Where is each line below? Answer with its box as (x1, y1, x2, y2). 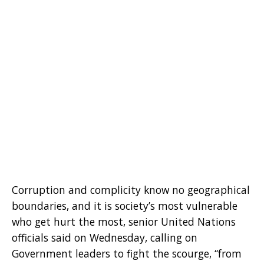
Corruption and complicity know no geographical (12, 182, 250, 197)
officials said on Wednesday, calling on (12, 230, 197, 245)
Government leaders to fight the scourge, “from (12, 246, 242, 260)
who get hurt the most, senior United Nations (12, 214, 236, 229)
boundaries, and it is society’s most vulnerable (12, 198, 237, 213)
